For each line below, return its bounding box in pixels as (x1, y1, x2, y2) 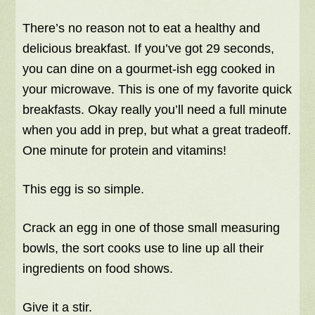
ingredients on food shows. (22, 262, 174, 276)
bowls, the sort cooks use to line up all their (22, 241, 264, 256)
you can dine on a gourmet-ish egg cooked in (22, 62, 276, 77)
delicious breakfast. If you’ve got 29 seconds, (22, 41, 275, 56)
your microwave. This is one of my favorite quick (22, 82, 292, 97)
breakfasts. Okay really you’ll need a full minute (22, 103, 288, 117)
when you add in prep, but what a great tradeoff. (22, 123, 292, 138)
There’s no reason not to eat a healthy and (22, 21, 261, 36)
